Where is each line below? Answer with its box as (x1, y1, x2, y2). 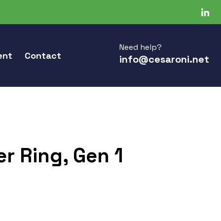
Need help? (119, 42, 162, 52)
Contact (25, 50, 61, 61)
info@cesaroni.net (119, 53, 209, 66)
